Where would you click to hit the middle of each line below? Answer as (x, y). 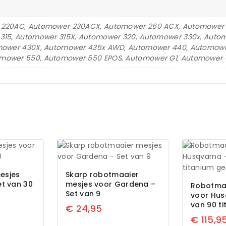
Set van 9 (83, 194)
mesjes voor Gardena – (111, 184)
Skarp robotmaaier (102, 175)
